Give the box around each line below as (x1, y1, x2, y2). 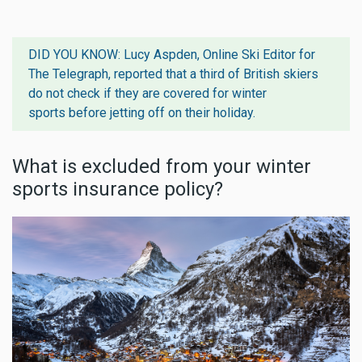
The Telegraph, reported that (28, 65, 190, 82)
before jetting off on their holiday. (69, 104, 255, 120)
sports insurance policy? (12, 177, 223, 200)
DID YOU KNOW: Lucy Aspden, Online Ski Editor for (28, 46, 315, 62)
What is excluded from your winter (12, 154, 311, 178)
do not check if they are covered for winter (28, 85, 267, 101)
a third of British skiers (190, 65, 318, 82)
